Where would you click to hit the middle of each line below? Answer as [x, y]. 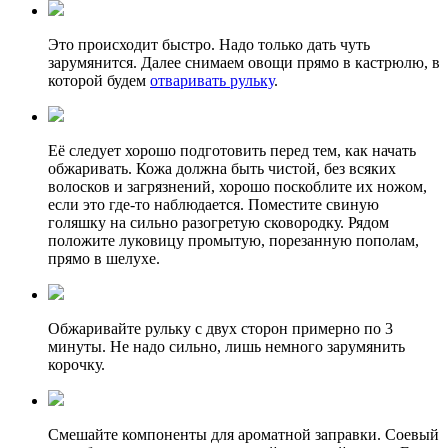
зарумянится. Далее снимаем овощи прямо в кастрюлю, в [244, 63]
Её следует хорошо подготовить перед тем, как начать [232, 151]
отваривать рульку [212, 81]
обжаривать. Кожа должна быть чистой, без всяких [222, 169]
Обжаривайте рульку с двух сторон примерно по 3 [220, 329]
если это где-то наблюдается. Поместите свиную [213, 205]
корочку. [76, 365]
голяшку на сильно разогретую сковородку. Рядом [218, 223]
